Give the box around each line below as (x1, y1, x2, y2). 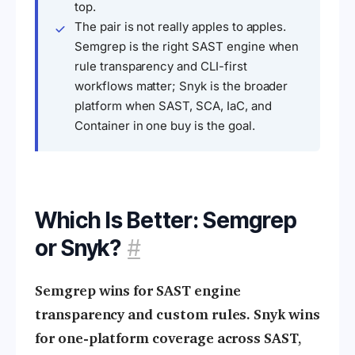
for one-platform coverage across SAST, (35, 330, 302, 348)
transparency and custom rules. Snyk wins (35, 306, 320, 324)
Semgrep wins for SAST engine (35, 282, 241, 300)
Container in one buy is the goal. (74, 118, 255, 134)
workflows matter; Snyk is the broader (74, 78, 288, 94)
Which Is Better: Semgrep (35, 207, 297, 235)
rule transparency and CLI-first (74, 59, 247, 74)
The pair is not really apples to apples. (74, 19, 287, 35)
